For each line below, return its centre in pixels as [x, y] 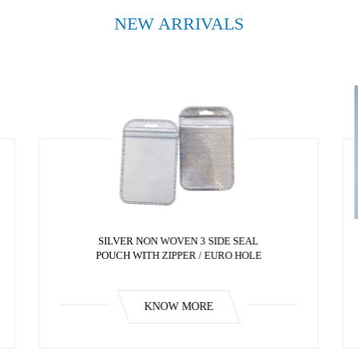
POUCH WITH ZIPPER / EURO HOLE [179, 255]
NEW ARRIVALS [179, 24]
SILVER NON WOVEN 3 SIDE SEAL [179, 241]
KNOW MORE [179, 306]
